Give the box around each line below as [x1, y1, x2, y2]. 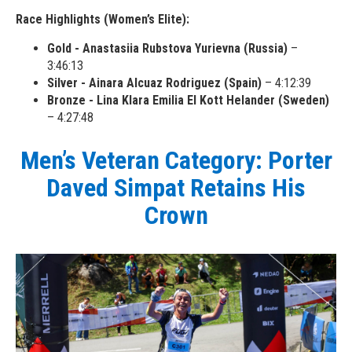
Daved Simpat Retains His [46, 172, 306, 203]
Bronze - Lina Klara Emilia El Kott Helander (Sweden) [47, 92, 329, 108]
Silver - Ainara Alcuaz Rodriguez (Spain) [47, 75, 262, 90]
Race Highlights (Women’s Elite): [16, 11, 189, 27]
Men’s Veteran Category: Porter [20, 145, 332, 175]
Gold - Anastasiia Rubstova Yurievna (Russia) [47, 40, 288, 56]
